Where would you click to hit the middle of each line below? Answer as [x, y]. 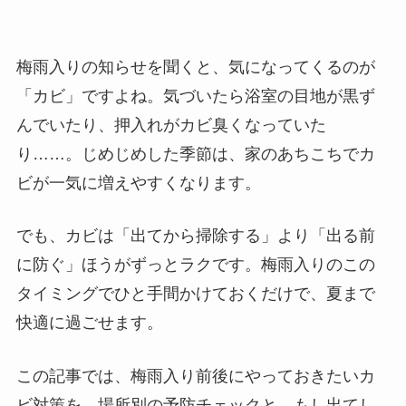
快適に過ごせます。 [89, 323]
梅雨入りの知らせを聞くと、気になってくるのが [195, 67]
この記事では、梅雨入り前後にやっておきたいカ [195, 377]
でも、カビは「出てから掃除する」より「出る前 [195, 236]
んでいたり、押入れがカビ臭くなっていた [171, 125]
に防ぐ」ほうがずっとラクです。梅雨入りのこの [195, 265]
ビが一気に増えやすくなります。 [138, 183]
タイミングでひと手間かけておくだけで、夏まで [195, 294]
